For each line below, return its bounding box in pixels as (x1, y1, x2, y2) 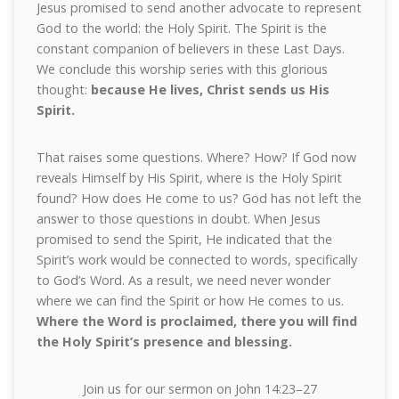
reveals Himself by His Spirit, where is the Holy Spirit (36, 169, 342, 186)
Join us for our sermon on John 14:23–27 (82, 380, 317, 397)
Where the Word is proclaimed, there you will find (36, 313, 357, 330)
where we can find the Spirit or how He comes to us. (36, 292, 344, 309)
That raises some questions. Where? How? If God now (36, 149, 356, 166)
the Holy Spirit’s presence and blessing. (36, 333, 292, 350)
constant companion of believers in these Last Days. (36, 40, 345, 57)
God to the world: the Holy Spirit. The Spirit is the (36, 20, 327, 37)
